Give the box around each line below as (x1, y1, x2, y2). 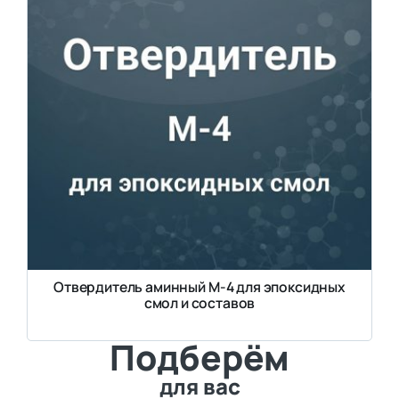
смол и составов (143, 293, 256, 313)
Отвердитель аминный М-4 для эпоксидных (53, 277, 346, 297)
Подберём (110, 332, 289, 381)
